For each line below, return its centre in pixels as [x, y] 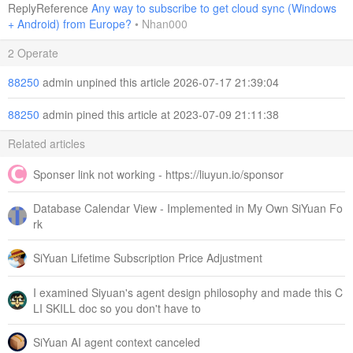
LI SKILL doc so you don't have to [117, 308]
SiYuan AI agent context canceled [117, 342]
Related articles [46, 143]
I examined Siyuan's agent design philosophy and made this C [188, 292]
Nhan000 [165, 24]
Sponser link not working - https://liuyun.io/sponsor [158, 175]
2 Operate [33, 53]
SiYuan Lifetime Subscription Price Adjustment [148, 258]
